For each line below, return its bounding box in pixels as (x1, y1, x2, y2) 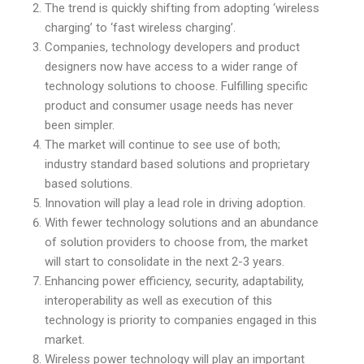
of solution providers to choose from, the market (45, 234, 308, 249)
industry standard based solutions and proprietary (45, 156, 310, 171)
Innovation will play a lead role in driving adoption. (45, 195, 305, 210)
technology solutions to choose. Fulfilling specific (45, 78, 308, 93)
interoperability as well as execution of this (45, 292, 272, 308)
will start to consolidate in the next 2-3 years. (45, 253, 284, 269)
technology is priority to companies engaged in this (45, 312, 317, 327)
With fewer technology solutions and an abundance (45, 214, 318, 230)
